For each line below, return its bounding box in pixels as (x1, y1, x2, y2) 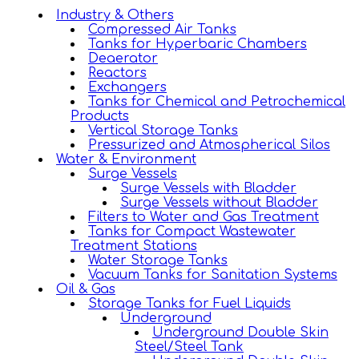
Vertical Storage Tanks (88, 123, 238, 139)
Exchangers (88, 80, 167, 95)
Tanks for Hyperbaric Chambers (88, 37, 307, 52)
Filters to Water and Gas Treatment (88, 210, 319, 225)
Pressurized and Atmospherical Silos (88, 138, 330, 153)
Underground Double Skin (152, 325, 329, 341)
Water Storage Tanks (88, 253, 228, 268)
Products (71, 109, 129, 124)
